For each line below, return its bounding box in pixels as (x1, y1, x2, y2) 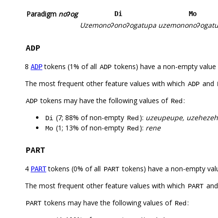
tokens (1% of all (42, 62, 99, 72)
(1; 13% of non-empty (54, 123, 126, 133)
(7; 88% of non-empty (54, 113, 126, 123)
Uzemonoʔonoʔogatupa (80, 20, 156, 30)
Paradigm (26, 9, 58, 19)
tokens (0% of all (46, 164, 103, 174)
